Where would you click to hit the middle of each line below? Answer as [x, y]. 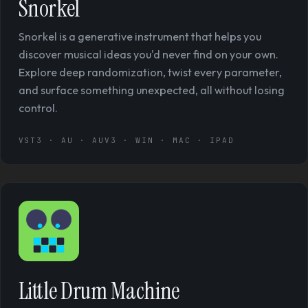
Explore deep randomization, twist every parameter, [150, 72]
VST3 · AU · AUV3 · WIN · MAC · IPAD [126, 140]
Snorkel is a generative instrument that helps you [140, 36]
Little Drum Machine [99, 291]
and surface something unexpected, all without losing [151, 90]
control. [38, 108]
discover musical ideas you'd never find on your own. [148, 54]
